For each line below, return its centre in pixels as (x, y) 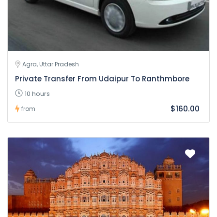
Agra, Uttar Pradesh (51, 64)
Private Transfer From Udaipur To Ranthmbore (102, 78)
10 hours (37, 93)
